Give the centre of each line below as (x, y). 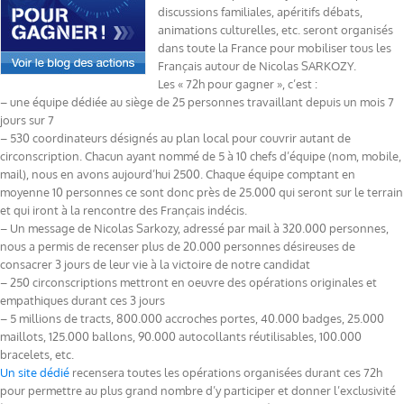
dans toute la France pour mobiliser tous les (275, 48)
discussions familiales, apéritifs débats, (260, 12)
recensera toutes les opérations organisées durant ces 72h (226, 373)
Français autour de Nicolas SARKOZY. (257, 66)
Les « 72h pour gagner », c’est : (238, 84)
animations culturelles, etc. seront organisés (275, 30)
